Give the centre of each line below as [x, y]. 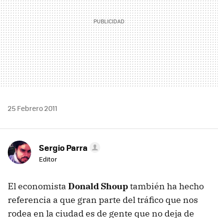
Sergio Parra [63, 148]
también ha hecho [166, 186]
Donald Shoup [98, 186]
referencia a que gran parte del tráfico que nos [103, 200]
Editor [48, 159]
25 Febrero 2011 [33, 108]
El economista [38, 186]
